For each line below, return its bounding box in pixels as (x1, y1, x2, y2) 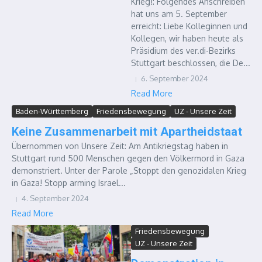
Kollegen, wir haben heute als (131, 33, 243, 43)
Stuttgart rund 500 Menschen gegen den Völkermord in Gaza (12, 153, 244, 163)
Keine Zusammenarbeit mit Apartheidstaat (12, 125, 242, 139)
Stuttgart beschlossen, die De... (131, 58, 250, 68)
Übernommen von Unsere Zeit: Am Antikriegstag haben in (12, 141, 228, 151)
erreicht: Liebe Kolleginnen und (131, 21, 247, 31)
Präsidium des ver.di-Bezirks (131, 46, 236, 56)
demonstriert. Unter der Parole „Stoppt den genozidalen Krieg (12, 166, 246, 175)
